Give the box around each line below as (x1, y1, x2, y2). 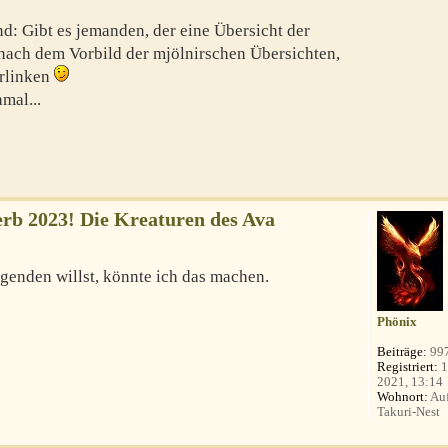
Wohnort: (377, 388, 429, 404)
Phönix (377, 313, 418, 329)
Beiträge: (377, 343, 428, 359)
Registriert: (377, 358, 439, 374)
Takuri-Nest (377, 403, 441, 419)
